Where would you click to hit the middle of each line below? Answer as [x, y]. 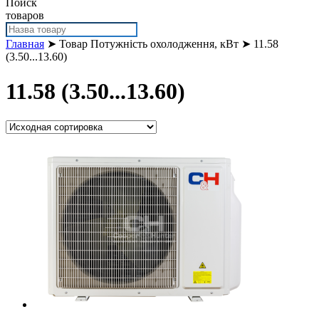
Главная [25, 43]
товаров [25, 15]
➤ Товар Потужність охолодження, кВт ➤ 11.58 [161, 43]
